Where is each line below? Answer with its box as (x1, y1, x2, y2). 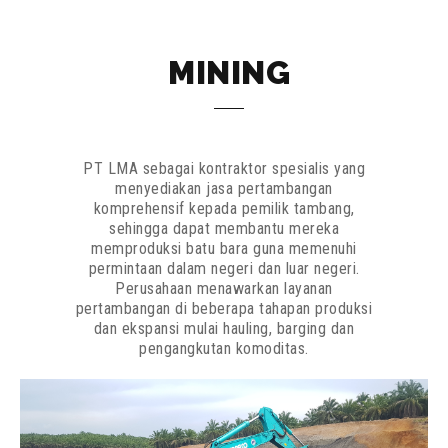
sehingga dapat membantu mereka (109, 219, 339, 239)
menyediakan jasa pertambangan (115, 179, 333, 199)
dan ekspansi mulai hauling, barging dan (93, 319, 355, 339)
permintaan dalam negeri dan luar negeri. (88, 259, 360, 279)
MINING (168, 54, 290, 92)
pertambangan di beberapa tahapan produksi (75, 299, 373, 319)
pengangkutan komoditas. (139, 339, 309, 359)
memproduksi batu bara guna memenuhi (91, 239, 357, 259)
